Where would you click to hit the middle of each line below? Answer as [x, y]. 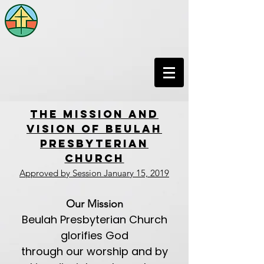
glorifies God [94, 235]
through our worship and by [94, 251]
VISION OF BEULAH [94, 129]
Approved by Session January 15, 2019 [94, 173]
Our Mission [94, 204]
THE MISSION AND [94, 114]
